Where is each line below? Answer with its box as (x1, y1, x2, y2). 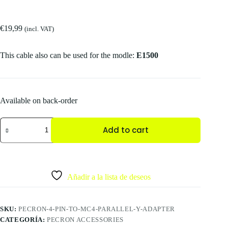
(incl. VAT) (24, 25, 54, 33)
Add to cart (103, 125, 149, 136)
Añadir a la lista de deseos (67, 172, 151, 181)
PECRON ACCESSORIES (47, 215, 124, 223)
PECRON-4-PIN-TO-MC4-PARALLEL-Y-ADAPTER (18, 205, 175, 213)
